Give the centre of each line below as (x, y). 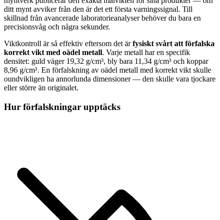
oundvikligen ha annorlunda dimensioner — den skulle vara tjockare (110, 79)
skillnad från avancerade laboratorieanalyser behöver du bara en (102, 18)
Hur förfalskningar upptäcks (62, 107)
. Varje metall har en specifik (146, 53)
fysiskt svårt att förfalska (174, 44)
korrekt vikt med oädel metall (53, 53)
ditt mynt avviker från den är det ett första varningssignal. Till (98, 9)
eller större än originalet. (41, 88)
